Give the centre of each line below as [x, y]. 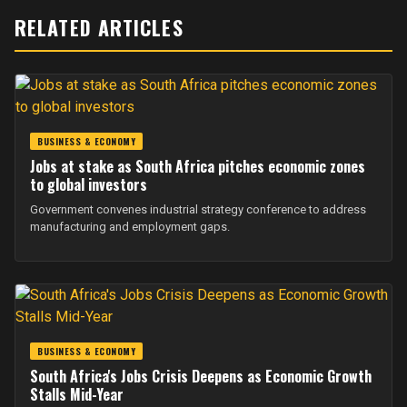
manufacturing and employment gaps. [130, 227]
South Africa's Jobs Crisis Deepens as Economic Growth [201, 376]
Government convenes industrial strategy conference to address [198, 209]
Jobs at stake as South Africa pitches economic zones [198, 166]
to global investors [89, 184]
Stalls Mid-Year [77, 394]
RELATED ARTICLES [99, 27]
